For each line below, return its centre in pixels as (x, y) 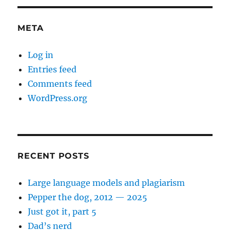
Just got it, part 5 (62, 212)
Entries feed (52, 69)
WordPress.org (58, 98)
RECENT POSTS (53, 156)
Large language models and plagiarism (107, 183)
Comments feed (60, 84)
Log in (41, 55)
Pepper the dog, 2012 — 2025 (88, 197)
